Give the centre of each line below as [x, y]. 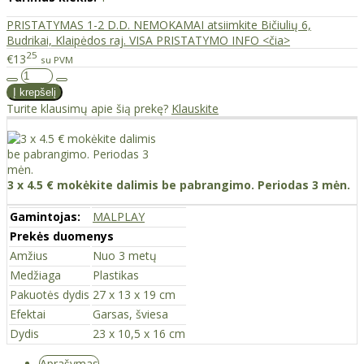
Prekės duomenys [62, 236]
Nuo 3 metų [125, 255]
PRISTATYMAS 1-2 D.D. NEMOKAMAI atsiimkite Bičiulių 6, [159, 25]
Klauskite [195, 108]
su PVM [57, 59]
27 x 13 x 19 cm [134, 294]
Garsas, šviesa [130, 314]
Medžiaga [35, 275]
